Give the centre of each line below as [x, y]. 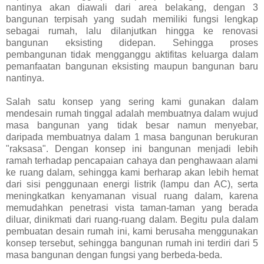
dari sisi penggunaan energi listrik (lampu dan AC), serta [132, 184]
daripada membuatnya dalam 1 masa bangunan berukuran [132, 137]
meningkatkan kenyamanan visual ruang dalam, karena [132, 196]
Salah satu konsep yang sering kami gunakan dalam [132, 101]
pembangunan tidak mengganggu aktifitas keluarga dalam [132, 54]
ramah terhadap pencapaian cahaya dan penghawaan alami [132, 160]
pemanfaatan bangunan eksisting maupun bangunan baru [132, 66]
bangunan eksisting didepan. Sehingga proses [132, 42]
